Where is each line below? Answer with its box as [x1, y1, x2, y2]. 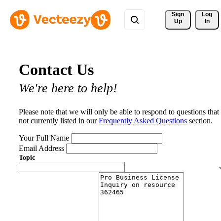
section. [187, 116, 213, 125]
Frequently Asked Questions [99, 116, 187, 125]
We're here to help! [19, 81, 117, 96]
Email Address [19, 144, 64, 153]
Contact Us [19, 61, 94, 79]
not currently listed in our [19, 116, 99, 125]
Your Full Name [19, 134, 69, 143]
